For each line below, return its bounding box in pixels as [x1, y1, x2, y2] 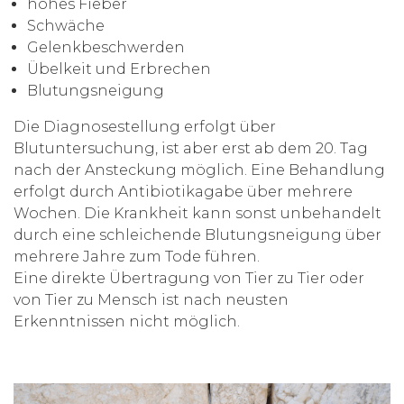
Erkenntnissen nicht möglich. [14, 313, 240, 331]
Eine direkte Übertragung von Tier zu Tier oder [14, 270, 364, 288]
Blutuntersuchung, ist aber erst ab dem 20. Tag [14, 140, 368, 158]
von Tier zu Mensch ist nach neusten [14, 291, 289, 309]
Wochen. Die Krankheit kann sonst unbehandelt [14, 205, 381, 223]
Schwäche [27, 17, 105, 35]
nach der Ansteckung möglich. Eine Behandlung [14, 161, 385, 179]
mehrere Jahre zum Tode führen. [14, 248, 260, 266]
